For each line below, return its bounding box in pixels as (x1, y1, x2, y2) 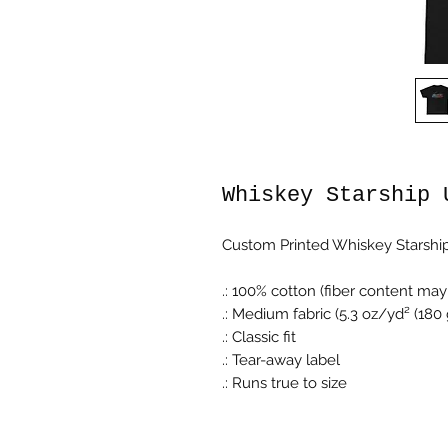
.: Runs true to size (222, 373, 347, 392)
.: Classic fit (222, 327, 296, 346)
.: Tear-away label (222, 350, 340, 369)
